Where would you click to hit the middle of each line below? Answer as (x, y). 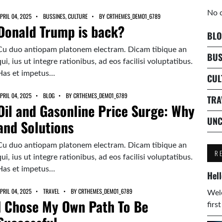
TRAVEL (51, 191)
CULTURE (78, 16)
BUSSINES (54, 16)
